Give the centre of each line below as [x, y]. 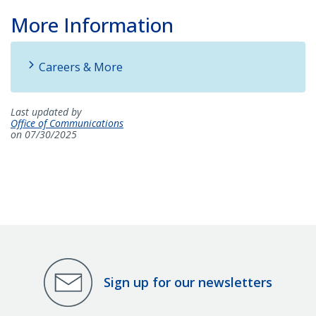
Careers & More [81, 67]
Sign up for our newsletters [188, 282]
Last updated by [46, 111]
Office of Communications [67, 123]
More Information [92, 24]
